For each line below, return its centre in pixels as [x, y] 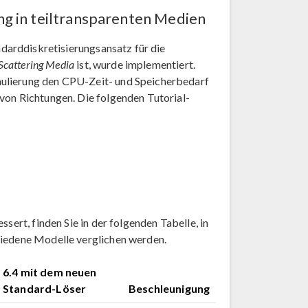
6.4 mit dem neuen [50, 272]
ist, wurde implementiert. [135, 64]
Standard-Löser [45, 288]
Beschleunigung [169, 288]
